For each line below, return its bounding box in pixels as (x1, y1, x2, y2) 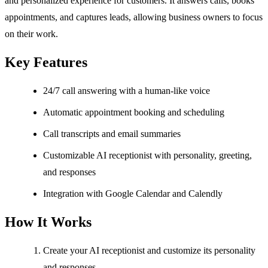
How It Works (5, 214, 92, 230)
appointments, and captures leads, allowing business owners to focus (5, 12, 263, 23)
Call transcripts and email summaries (43, 129, 181, 139)
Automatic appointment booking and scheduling (43, 107, 224, 118)
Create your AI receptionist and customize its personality (43, 245, 255, 255)
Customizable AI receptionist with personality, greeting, (43, 150, 252, 161)
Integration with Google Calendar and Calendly (43, 188, 223, 199)
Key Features (5, 54, 87, 71)
